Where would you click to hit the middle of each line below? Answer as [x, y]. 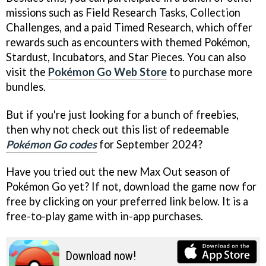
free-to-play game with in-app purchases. [104, 216]
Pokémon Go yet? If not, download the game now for [131, 187]
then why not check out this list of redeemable [118, 129]
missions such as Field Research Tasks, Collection [123, 12]
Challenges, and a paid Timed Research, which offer [129, 27]
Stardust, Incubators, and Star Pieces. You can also [126, 57]
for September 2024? [150, 144]
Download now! [101, 256]
